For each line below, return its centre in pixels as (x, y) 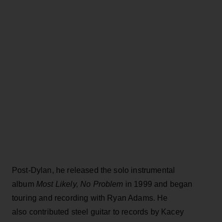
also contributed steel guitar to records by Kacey (98, 212)
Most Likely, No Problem (79, 184)
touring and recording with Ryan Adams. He (90, 198)
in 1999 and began (158, 184)
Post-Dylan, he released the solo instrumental (94, 170)
